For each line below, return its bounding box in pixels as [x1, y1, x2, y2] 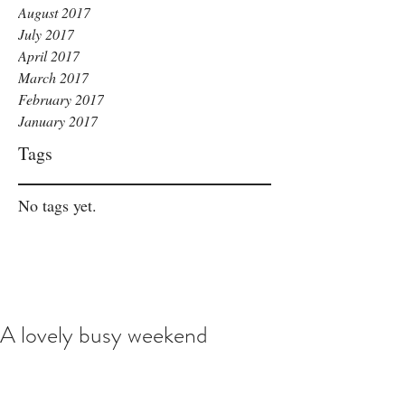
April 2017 [18, 46, 80, 65]
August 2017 [18, 3, 90, 22]
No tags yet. [18, 194, 97, 216]
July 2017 [18, 24, 74, 43]
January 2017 [18, 111, 98, 130]
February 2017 [18, 89, 104, 108]
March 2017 [18, 68, 89, 87]
